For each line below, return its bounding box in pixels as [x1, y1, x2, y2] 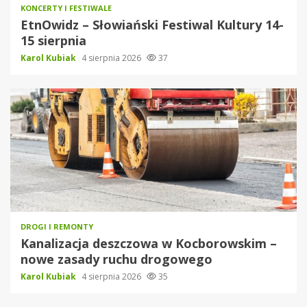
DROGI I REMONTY [21, 221, 93, 232]
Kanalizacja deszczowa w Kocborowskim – [21, 235, 277, 252]
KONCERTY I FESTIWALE [21, 3, 112, 14]
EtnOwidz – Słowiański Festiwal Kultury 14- [21, 16, 284, 34]
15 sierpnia [21, 32, 86, 49]
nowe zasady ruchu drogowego [21, 251, 212, 268]
